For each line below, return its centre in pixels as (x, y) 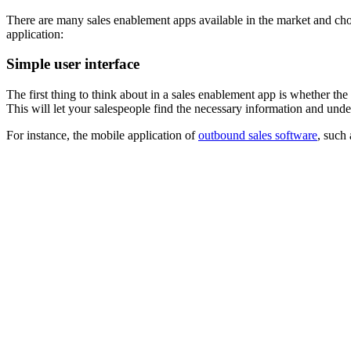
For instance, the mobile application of (102, 136)
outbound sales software (258, 136)
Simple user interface (73, 64)
